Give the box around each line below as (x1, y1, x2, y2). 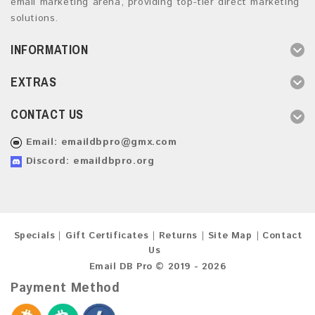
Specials (13, 229, 56, 243)
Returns (158, 229, 198, 243)
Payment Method (11, 279, 120, 298)
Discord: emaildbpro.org (22, 154, 155, 169)
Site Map (207, 229, 252, 243)
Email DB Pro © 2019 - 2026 (89, 260, 226, 274)
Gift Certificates (65, 229, 149, 243)
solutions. (11, 11, 58, 26)
